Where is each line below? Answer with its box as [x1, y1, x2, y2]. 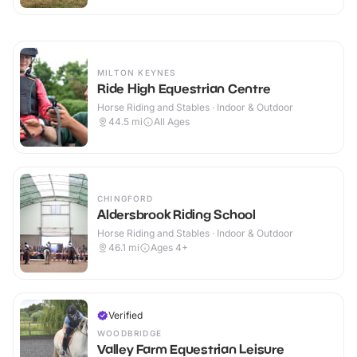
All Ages [154, 116, 190, 128]
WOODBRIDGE [97, 328, 162, 339]
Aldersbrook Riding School [97, 206, 256, 223]
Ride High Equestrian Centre [97, 80, 271, 97]
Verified [108, 309, 143, 322]
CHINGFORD [97, 194, 153, 204]
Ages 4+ [151, 241, 188, 254]
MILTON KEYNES [97, 68, 176, 78]
